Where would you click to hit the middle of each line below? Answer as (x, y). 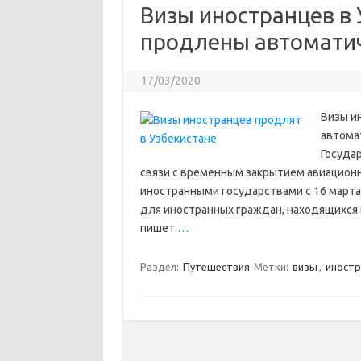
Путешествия (216, 267)
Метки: (272, 267)
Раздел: (160, 267)
